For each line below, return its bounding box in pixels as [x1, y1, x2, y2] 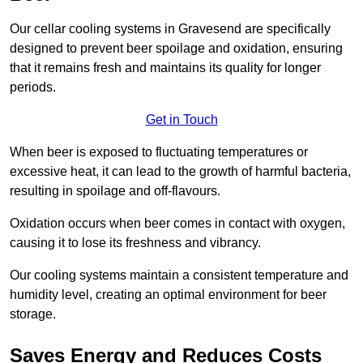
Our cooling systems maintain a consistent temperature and [10, 268, 348, 283]
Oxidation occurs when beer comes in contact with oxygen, [10, 216, 345, 231]
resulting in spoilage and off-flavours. [10, 184, 220, 199]
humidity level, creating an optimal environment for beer [10, 288, 327, 302]
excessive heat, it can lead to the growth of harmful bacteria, [10, 164, 351, 179]
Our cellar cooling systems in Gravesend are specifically [10, 22, 331, 36]
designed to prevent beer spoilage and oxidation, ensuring [10, 41, 343, 56]
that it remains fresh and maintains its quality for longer [10, 61, 321, 75]
